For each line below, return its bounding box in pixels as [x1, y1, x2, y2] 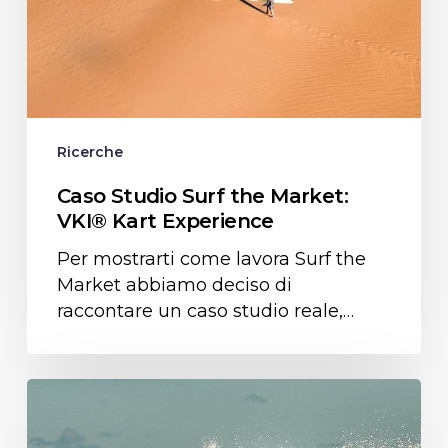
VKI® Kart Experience [56, 208, 274, 233]
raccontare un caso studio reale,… [56, 299, 354, 322]
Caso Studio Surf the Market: [56, 183, 349, 208]
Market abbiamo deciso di [56, 273, 292, 296]
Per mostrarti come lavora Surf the [56, 247, 366, 270]
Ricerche [56, 142, 123, 161]
